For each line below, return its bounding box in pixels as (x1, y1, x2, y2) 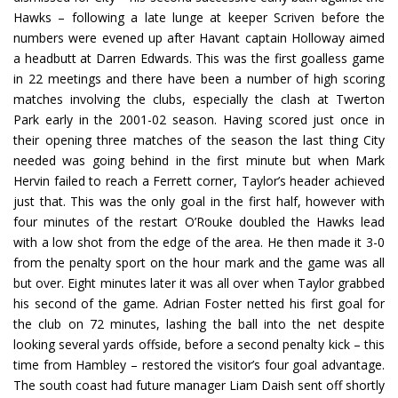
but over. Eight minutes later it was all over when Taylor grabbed (13, 275, 385, 292)
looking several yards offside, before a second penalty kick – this (13, 336, 385, 354)
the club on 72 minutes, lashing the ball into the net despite (13, 315, 385, 333)
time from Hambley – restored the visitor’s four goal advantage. (13, 356, 385, 374)
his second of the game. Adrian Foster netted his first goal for (13, 295, 385, 313)
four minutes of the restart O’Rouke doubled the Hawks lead (13, 213, 385, 231)
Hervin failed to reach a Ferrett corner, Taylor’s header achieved (13, 172, 385, 190)
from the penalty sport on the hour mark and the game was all (13, 254, 385, 272)
